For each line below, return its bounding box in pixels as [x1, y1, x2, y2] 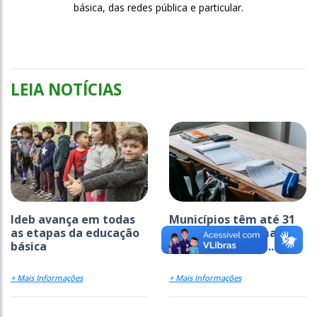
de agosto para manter [169, 224, 301, 241]
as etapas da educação [11, 224, 139, 241]
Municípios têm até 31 [169, 211, 295, 227]
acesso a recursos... [169, 238, 277, 254]
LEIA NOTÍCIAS [11, 78, 122, 100]
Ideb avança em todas [11, 211, 135, 227]
